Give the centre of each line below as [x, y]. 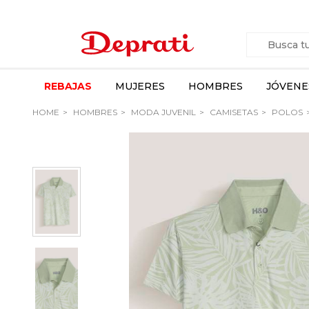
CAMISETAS [233, 112]
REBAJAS [68, 86]
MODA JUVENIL [162, 112]
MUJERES [140, 86]
